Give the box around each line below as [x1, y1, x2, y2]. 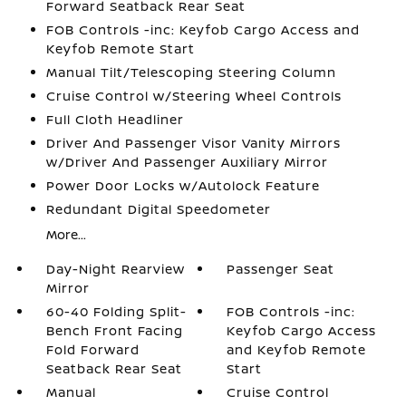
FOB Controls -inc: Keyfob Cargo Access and [45, 21, 360, 38]
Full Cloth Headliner [45, 111, 184, 128]
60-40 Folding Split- [45, 303, 187, 320]
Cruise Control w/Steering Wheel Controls [45, 87, 342, 104]
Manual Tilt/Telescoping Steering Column [45, 63, 336, 81]
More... [45, 226, 86, 243]
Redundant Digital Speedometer [45, 200, 271, 217]
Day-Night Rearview [45, 260, 185, 277]
